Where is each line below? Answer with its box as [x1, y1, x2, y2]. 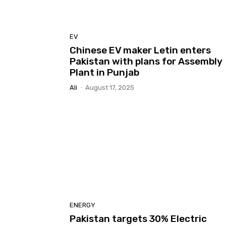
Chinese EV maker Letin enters [70, 44, 211, 56]
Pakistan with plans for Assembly [70, 55, 222, 67]
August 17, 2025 [85, 83, 134, 91]
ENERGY [70, 201, 95, 209]
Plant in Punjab [70, 66, 139, 78]
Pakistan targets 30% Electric [70, 213, 207, 225]
